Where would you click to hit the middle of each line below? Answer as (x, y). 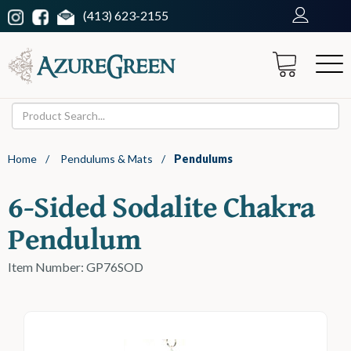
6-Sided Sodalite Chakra (161, 206)
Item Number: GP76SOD (76, 266)
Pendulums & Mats (107, 158)
